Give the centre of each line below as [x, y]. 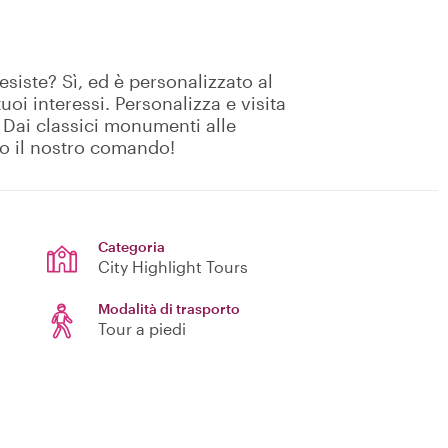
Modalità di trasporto [169, 309]
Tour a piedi [142, 329]
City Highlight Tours [173, 267]
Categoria [131, 247]
